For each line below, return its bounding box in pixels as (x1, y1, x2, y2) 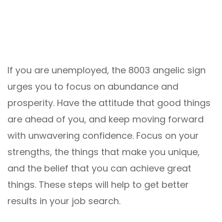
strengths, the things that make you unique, (7, 146, 200, 159)
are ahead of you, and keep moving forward (7, 113, 204, 126)
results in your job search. (7, 195, 120, 208)
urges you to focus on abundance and (7, 80, 178, 93)
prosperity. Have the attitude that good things (7, 97, 211, 110)
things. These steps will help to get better (7, 178, 189, 191)
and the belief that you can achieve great (7, 162, 191, 175)
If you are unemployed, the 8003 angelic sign (7, 64, 206, 77)
